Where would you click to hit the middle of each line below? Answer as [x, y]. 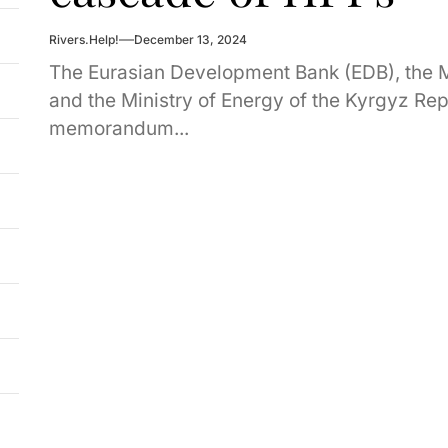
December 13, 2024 [190, 40]
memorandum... [118, 129]
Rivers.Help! [83, 40]
